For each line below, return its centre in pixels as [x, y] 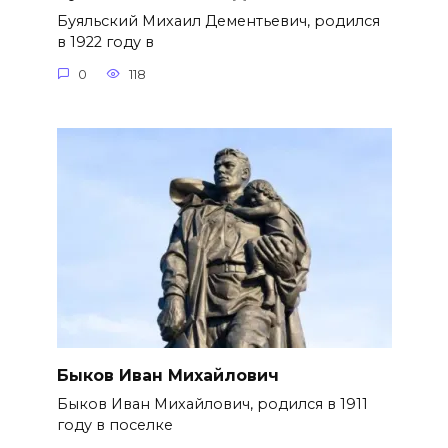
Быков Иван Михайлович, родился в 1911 [212, 404]
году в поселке [114, 425]
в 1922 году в [105, 42]
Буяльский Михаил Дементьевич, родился [218, 21]
